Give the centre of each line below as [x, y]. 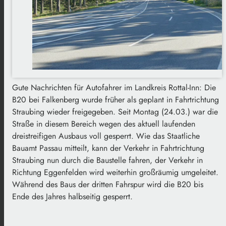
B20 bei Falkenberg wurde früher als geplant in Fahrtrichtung [116, 99]
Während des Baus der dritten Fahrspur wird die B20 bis [108, 184]
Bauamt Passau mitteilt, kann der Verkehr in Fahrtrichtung [108, 148]
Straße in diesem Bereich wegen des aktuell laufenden [104, 124]
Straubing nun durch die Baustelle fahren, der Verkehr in [107, 160]
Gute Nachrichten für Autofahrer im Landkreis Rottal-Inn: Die [114, 87]
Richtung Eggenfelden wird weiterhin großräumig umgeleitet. [115, 172]
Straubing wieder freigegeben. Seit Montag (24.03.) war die [115, 111]
